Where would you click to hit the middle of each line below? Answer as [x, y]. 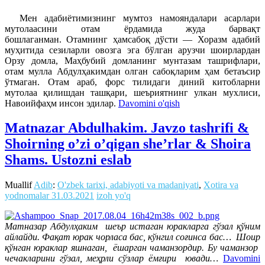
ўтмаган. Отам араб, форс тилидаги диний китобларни [132, 82]
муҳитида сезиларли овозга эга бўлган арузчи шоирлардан [132, 50]
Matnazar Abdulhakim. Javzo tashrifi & [127, 128]
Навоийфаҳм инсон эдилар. [60, 103]
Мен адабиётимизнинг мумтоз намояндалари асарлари [140, 18]
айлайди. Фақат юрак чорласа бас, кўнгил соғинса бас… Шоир [132, 237]
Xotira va [221, 185]
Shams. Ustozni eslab [68, 160]
